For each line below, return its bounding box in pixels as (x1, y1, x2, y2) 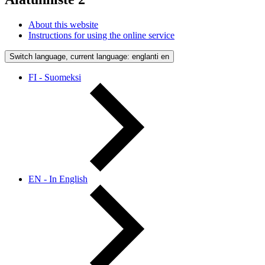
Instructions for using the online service (28, 30, 174, 41)
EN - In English (28, 174, 88, 185)
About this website (28, 20, 98, 30)
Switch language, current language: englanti (9, 52, 159, 62)
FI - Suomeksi (28, 72, 81, 83)
